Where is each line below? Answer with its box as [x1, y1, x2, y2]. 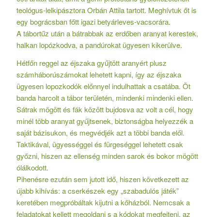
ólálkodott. [16, 162, 48, 172]
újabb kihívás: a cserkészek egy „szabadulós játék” [16, 186, 179, 196]
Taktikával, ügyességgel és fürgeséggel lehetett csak [16, 139, 183, 149]
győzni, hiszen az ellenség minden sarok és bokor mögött [16, 151, 198, 161]
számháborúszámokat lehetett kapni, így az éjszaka [16, 69, 181, 79]
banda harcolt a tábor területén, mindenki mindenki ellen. [16, 93, 193, 103]
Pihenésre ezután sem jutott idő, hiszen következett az [16, 174, 189, 184]
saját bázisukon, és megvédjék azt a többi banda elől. [16, 127, 185, 138]
